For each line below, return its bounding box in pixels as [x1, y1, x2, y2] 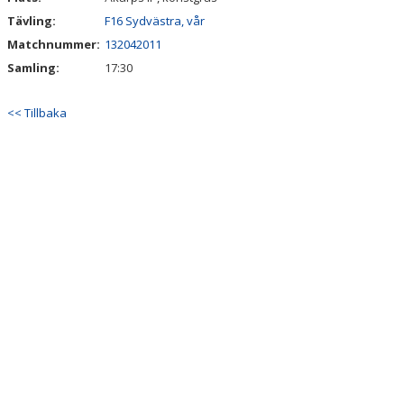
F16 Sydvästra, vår [105, 13, 205, 29]
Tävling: [7, 13, 56, 29]
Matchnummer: [7, 36, 103, 52]
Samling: [7, 60, 60, 76]
